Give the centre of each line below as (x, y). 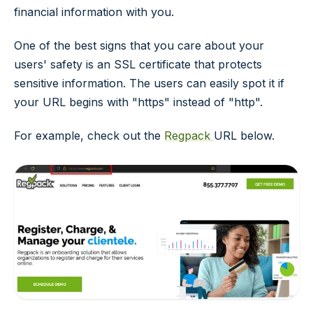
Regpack (189, 135)
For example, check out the (89, 135)
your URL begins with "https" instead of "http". (138, 102)
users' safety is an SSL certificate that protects (138, 64)
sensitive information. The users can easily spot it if (149, 83)
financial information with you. (94, 12)
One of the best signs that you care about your (139, 45)
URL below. (244, 135)
